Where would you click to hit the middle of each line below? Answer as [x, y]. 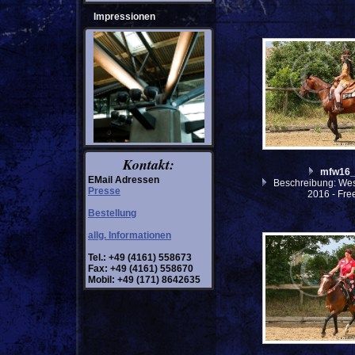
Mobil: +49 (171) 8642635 [144, 280]
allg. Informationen [130, 235]
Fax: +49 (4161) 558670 [141, 269]
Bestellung [112, 213]
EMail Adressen [124, 180]
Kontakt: [149, 164]
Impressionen [124, 17]
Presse [104, 191]
